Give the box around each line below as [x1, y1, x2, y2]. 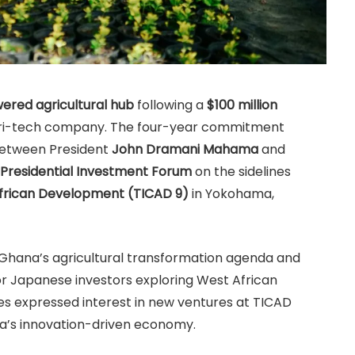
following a [134, 96, 207, 115]
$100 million [207, 96, 277, 115]
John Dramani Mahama [112, 140, 258, 159]
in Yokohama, [189, 185, 274, 204]
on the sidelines [192, 162, 291, 181]
